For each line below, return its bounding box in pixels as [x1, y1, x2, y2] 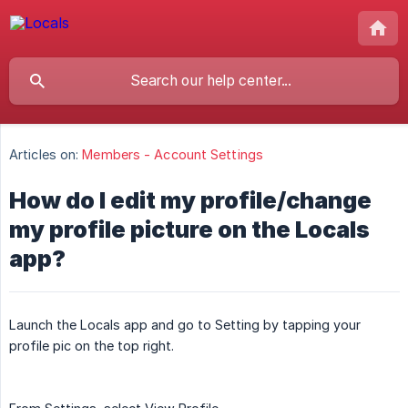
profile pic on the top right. [9, 338, 174, 354]
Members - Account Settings [82, 147, 263, 163]
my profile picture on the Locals [9, 216, 370, 244]
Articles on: [9, 147, 79, 163]
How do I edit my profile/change [9, 187, 372, 215]
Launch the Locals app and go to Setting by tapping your [9, 317, 361, 333]
